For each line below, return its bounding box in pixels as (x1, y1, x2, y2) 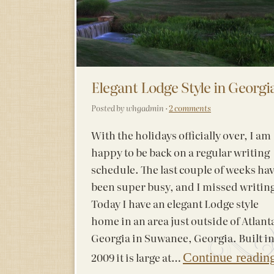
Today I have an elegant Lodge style (91, 196, 259, 212)
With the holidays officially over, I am (91, 127, 271, 143)
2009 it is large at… (91, 250, 183, 265)
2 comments (169, 102, 211, 114)
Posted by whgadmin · (91, 102, 169, 114)
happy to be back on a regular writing (91, 144, 270, 160)
